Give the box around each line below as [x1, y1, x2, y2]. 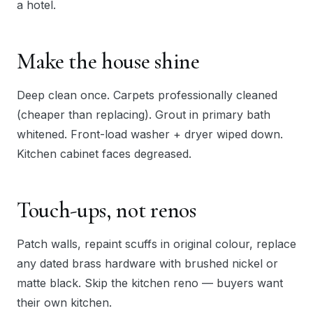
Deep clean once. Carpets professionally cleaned [17, 88, 277, 103]
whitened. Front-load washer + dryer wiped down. [17, 127, 283, 142]
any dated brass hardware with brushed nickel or [17, 256, 278, 271]
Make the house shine [17, 48, 200, 75]
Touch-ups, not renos [17, 196, 196, 224]
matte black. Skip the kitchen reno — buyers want [17, 276, 283, 291]
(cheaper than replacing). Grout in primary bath [17, 108, 270, 122]
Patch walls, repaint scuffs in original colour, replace [17, 237, 296, 252]
